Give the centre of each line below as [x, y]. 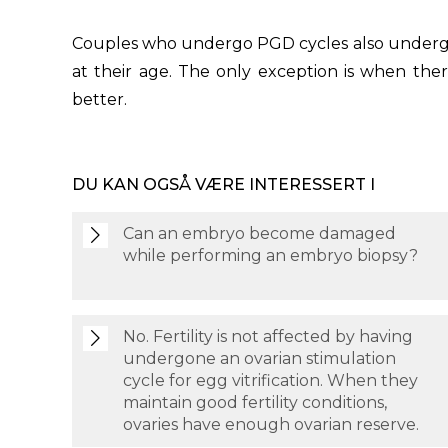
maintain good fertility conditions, [255, 402]
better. [99, 99]
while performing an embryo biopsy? [270, 255]
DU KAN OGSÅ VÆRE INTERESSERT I [223, 184]
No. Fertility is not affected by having [268, 336]
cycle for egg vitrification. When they [270, 380]
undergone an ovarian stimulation [259, 358]
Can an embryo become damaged [259, 233]
